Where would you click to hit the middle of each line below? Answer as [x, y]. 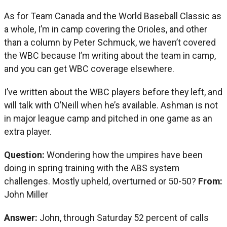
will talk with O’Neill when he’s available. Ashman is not [111, 105]
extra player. [28, 131]
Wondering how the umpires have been [125, 155]
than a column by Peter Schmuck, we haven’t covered [110, 42]
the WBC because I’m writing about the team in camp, [110, 55]
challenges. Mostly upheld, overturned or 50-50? [100, 181]
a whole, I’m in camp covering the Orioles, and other [106, 29]
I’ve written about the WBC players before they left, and [113, 92]
